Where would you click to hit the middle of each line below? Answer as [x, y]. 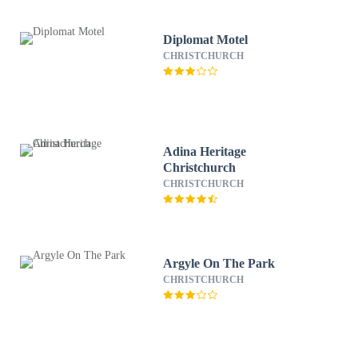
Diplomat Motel [206, 40]
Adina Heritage [205, 151]
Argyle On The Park [219, 263]
